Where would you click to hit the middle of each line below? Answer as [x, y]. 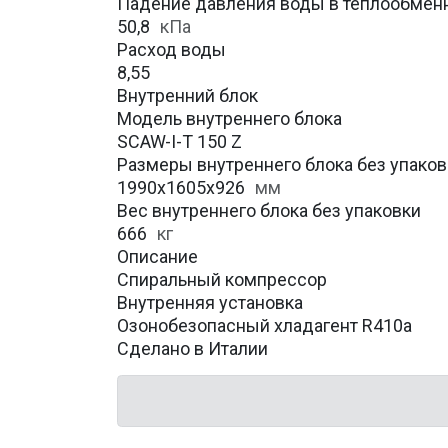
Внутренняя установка [210, 302]
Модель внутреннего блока [229, 118]
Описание [157, 256]
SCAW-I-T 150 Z [179, 141]
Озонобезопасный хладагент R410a [264, 325]
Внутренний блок [187, 95]
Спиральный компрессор [222, 279]
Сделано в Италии [192, 348]
